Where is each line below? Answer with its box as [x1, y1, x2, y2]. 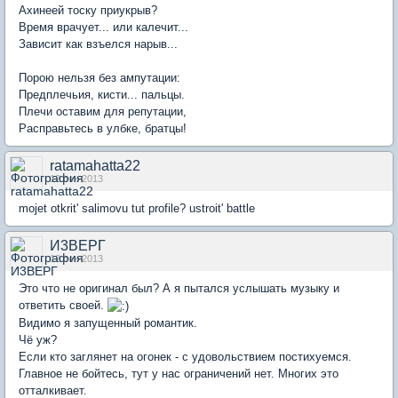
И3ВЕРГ [50, 238, 106, 253]
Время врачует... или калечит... [19, 20, 188, 34]
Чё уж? [19, 333, 57, 347]
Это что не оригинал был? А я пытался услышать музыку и [19, 282, 339, 295]
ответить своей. [19, 298, 107, 312]
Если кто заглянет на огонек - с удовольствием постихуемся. [19, 350, 352, 364]
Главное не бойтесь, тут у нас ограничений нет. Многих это [19, 367, 338, 381]
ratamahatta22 [50, 158, 140, 173]
